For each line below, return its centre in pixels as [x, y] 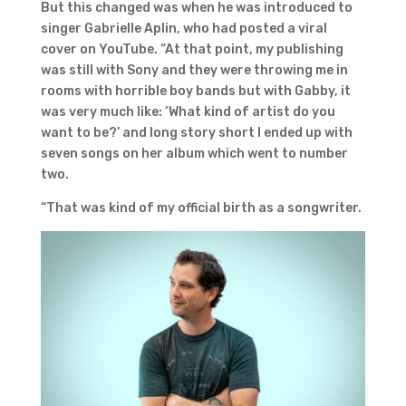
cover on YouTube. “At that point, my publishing [192, 50]
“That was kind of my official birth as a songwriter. [201, 208]
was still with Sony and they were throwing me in [194, 71]
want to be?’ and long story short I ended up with [196, 133]
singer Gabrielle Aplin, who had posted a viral [184, 29]
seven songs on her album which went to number [194, 154]
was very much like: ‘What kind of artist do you [188, 112]
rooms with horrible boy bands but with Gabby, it [195, 92]
